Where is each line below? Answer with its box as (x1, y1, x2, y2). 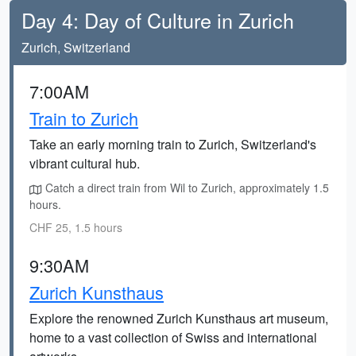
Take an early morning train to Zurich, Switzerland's (29, 135, 316, 153)
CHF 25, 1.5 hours (29, 219, 122, 235)
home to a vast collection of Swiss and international (29, 328, 317, 346)
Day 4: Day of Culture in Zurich (21, 6, 294, 34)
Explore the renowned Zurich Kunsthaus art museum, (29, 309, 328, 327)
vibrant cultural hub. (29, 154, 140, 172)
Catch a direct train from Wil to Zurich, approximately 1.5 (42, 180, 329, 195)
